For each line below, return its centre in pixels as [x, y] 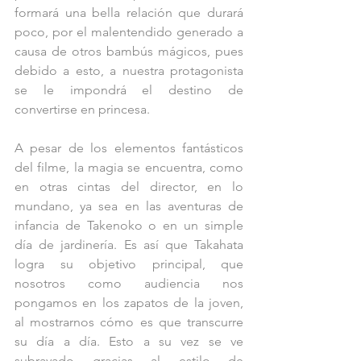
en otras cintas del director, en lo [129, 187]
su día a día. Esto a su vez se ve [129, 342]
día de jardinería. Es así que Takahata [129, 245]
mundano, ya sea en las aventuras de [129, 206]
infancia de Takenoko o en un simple [129, 226]
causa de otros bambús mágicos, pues [129, 52]
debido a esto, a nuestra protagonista [129, 71]
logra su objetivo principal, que [129, 264]
